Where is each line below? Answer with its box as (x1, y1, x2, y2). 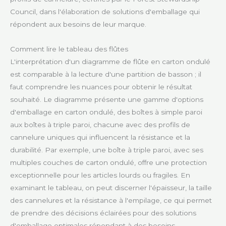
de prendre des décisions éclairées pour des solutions (10, 209, 196, 217)
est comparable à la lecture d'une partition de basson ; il (10, 70, 201, 79)
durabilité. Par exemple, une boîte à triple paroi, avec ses (10, 146, 203, 154)
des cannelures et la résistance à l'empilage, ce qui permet (10, 196, 212, 205)
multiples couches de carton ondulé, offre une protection (10, 158, 207, 167)
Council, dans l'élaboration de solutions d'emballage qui (10, 8, 200, 16)
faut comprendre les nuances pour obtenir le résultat (10, 83, 192, 91)
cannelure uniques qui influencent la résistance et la (10, 133, 190, 142)
